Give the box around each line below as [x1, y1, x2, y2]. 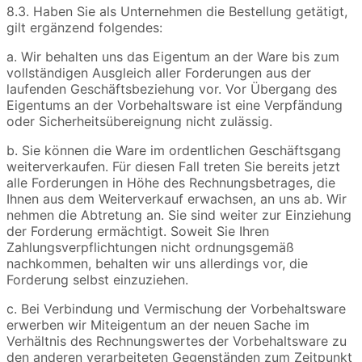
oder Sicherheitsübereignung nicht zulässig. [6, 113, 272, 130]
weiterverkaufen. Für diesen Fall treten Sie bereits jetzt [6, 158, 340, 175]
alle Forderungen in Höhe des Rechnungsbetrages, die [6, 175, 335, 192]
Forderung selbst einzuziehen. [6, 271, 188, 288]
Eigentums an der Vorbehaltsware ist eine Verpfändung [6, 97, 343, 114]
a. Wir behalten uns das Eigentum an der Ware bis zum [6, 48, 339, 65]
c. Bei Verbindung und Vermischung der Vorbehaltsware [6, 301, 346, 318]
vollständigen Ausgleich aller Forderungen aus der [6, 65, 311, 82]
